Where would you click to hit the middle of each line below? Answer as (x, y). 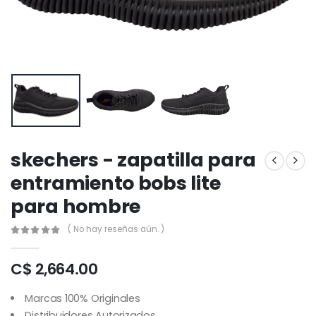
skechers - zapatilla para (133, 159)
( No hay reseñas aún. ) (116, 230)
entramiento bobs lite (116, 183)
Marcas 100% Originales (83, 298)
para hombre (76, 206)
